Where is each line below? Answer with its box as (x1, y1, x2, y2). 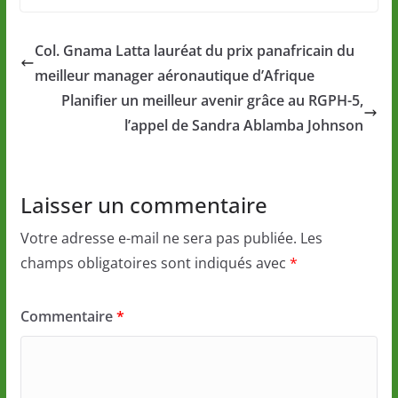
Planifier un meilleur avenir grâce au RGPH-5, (61, 91, 364, 111)
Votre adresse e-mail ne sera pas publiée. (20, 228, 297, 249)
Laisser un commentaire (20, 190, 267, 220)
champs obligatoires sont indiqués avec (20, 253, 290, 274)
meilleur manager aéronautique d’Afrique (34, 66, 314, 86)
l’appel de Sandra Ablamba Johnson (124, 115, 364, 136)
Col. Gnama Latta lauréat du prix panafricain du (34, 41, 354, 61)
